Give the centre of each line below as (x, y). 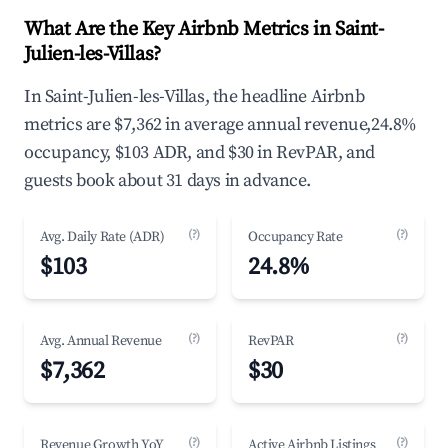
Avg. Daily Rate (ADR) (102, 237)
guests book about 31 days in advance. (167, 180)
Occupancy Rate (295, 237)
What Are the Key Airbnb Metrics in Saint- (204, 29)
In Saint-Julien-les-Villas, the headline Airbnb (194, 96)
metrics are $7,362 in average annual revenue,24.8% (221, 124)
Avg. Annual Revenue (101, 341)
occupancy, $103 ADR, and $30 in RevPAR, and (199, 152)
